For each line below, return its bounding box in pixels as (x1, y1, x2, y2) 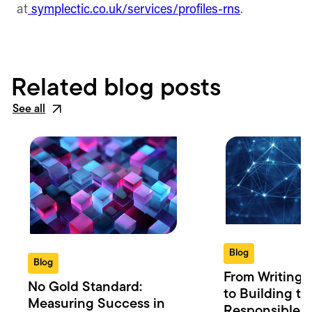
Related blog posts (11, 76, 221, 102)
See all (13, 103, 45, 115)
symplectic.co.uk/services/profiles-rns (28, 3, 240, 17)
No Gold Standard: (28, 281, 143, 295)
